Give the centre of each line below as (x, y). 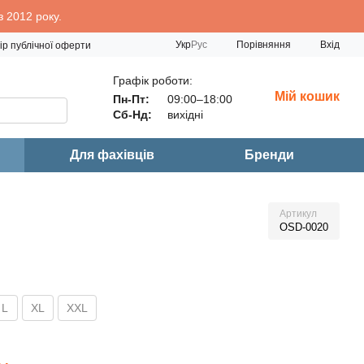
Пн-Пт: (131, 99)
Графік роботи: (153, 80)
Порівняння (264, 44)
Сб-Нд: (132, 114)
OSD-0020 (304, 227)
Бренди (270, 155)
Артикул (298, 214)
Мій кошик (307, 96)
